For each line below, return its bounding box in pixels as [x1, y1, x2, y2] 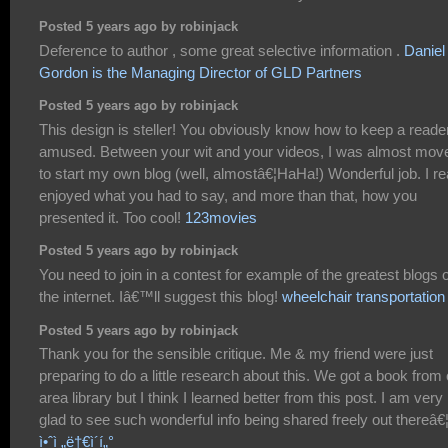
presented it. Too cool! [39, 208, 185, 226]
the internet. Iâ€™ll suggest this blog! [39, 287, 282, 305]
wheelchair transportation [282, 287, 445, 305]
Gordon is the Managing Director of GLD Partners [39, 63, 362, 81]
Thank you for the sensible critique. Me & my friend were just [39, 344, 433, 362]
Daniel [404, 41, 445, 59]
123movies [185, 208, 257, 226]
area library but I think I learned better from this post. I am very [39, 388, 443, 406]
